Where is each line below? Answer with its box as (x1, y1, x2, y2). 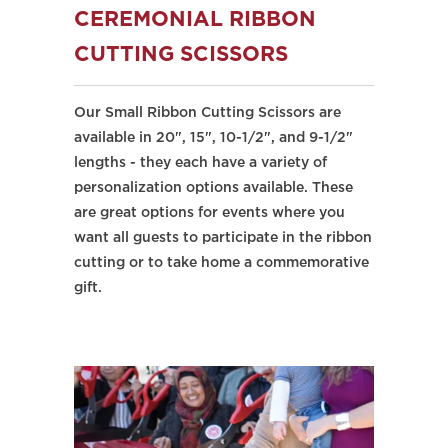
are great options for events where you (74, 206, 345, 219)
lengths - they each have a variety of (74, 156, 327, 169)
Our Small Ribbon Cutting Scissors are (74, 106, 341, 119)
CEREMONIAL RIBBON (74, 10, 316, 29)
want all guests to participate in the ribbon (74, 231, 372, 244)
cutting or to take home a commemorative (74, 256, 369, 269)
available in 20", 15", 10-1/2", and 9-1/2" (74, 131, 353, 144)
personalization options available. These (74, 181, 353, 194)
